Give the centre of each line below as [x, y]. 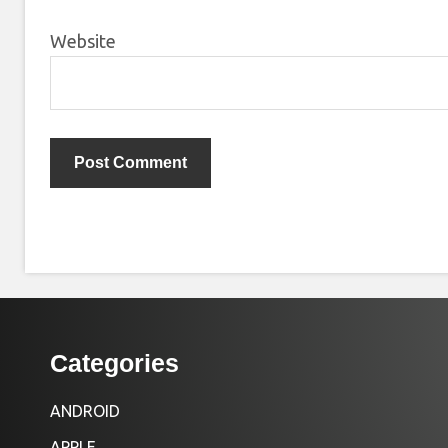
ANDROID [85, 411]
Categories [114, 363]
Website [83, 41]
